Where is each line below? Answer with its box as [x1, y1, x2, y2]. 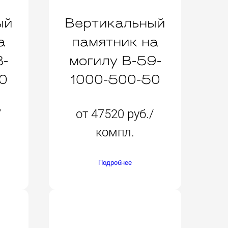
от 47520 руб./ [76, 106, 154, 121]
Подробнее [98, 158, 132, 166]
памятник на [72, 36, 158, 50]
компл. [96, 125, 134, 139]
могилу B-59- [69, 54, 161, 69]
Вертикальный [65, 17, 165, 31]
